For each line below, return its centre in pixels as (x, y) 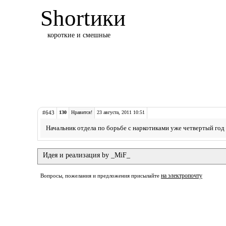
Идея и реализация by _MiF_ (87, 155)
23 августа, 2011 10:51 (121, 112)
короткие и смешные (79, 35)
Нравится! (82, 112)
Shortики (83, 18)
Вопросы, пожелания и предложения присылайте (101, 176)
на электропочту (182, 176)
